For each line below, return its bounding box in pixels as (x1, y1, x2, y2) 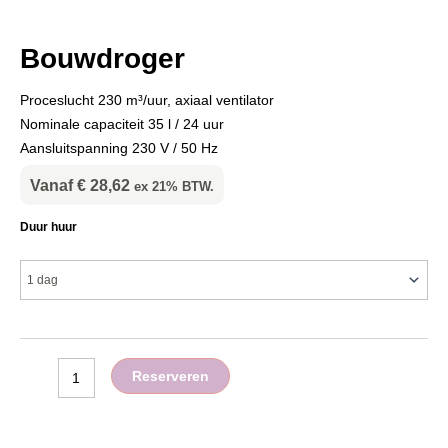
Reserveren (131, 368, 209, 385)
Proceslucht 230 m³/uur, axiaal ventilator (20, 92, 274, 109)
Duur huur (20, 219, 77, 234)
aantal (19, 225, 58, 242)
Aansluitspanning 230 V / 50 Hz (20, 140, 218, 157)
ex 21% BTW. (134, 178, 214, 194)
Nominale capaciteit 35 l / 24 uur (20, 116, 224, 133)
